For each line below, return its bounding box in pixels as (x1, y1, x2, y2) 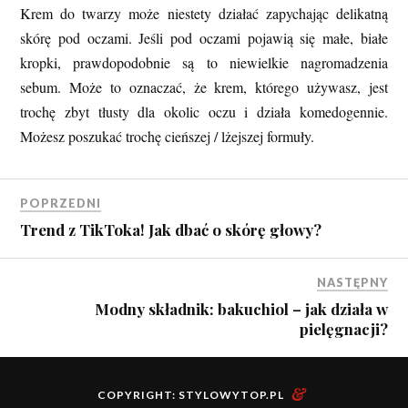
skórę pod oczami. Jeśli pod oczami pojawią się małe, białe (20, 27, 388, 47)
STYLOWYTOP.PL (178, 388, 284, 403)
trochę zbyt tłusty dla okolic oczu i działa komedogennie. (20, 101, 388, 121)
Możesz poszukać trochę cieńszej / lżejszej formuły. (20, 126, 315, 146)
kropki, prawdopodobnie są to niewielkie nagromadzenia (20, 52, 388, 72)
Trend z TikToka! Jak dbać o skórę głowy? (20, 219, 322, 240)
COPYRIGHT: (97, 388, 178, 403)
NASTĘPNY (316, 275, 388, 291)
